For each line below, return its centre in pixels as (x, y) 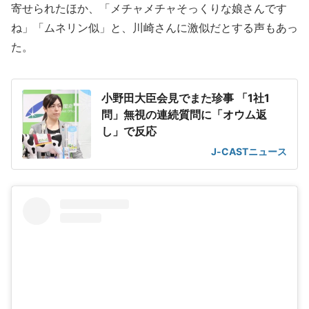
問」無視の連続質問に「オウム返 (184, 114)
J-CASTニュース (249, 151)
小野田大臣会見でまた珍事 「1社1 (186, 98)
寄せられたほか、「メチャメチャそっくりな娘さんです (149, 8)
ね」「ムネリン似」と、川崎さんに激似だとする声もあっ (154, 28)
